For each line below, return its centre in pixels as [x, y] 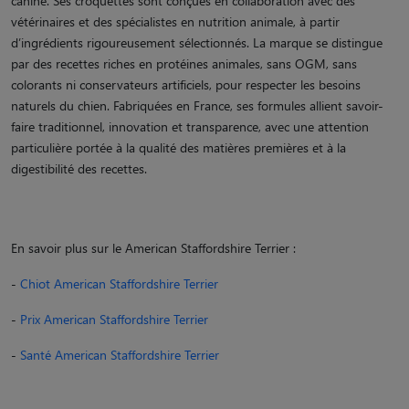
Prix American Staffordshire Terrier [114, 319]
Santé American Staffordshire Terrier [120, 354]
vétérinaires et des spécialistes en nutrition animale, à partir [175, 21]
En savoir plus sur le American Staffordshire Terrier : [153, 247]
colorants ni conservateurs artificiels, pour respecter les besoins [186, 84]
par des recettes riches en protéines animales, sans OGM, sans [184, 63]
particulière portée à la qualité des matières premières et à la [178, 147]
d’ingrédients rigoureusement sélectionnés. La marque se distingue [197, 42]
